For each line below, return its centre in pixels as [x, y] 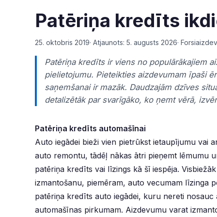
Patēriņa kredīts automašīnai [90, 128]
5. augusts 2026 [152, 42]
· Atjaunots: [108, 42]
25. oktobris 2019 [62, 42]
